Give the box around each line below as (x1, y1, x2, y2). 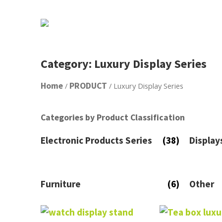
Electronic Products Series (41, 134, 152, 147)
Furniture (41, 177, 81, 190)
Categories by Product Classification (41, 111, 185, 123)
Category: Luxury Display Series (41, 56, 207, 71)
